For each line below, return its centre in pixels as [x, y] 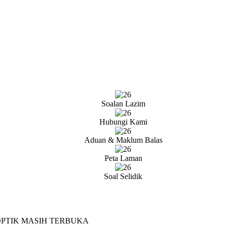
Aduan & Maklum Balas [123, 140]
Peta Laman [123, 158]
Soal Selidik [123, 176]
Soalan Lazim [123, 104]
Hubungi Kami [123, 122]
